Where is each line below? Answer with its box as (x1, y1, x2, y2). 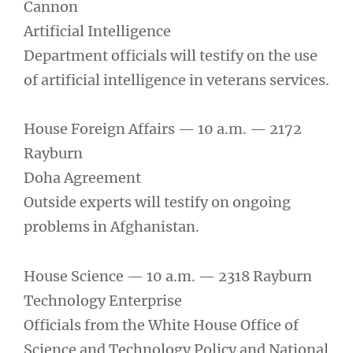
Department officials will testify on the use (24, 46, 318, 65)
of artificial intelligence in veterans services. (24, 70, 329, 89)
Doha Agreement (24, 169, 141, 188)
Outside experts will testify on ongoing (24, 193, 291, 212)
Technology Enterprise (24, 291, 182, 310)
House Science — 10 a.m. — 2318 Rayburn (24, 266, 312, 285)
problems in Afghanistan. (24, 217, 199, 236)
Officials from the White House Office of (24, 315, 299, 334)
